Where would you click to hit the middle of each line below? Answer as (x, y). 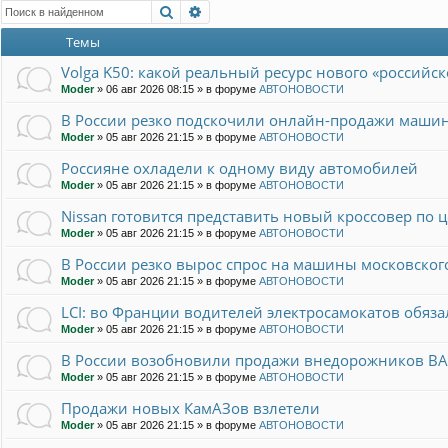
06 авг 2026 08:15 (150, 89)
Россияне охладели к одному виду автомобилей (239, 168)
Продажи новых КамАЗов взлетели (190, 408)
